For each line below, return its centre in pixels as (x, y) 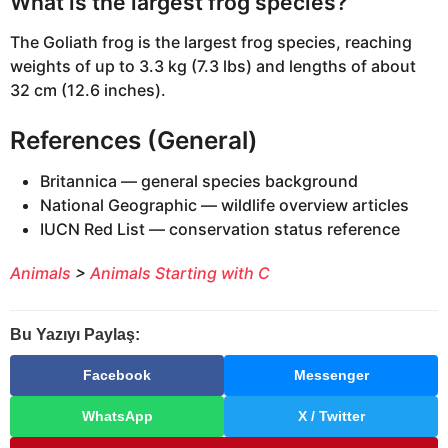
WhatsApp (117, 416)
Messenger (331, 375)
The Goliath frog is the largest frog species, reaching (211, 42)
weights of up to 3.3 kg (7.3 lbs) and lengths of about (213, 66)
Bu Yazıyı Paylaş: (75, 335)
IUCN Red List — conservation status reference (220, 229)
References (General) (134, 139)
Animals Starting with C (180, 273)
